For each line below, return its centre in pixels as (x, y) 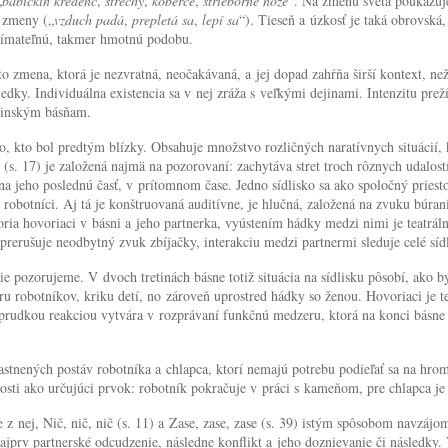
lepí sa (220, 19)
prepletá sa (163, 19)
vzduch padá (89, 19)
